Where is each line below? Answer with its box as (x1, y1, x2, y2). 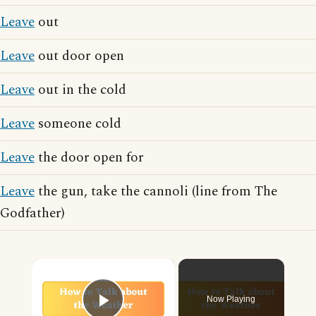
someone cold (35, 114, 121, 134)
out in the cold (35, 80, 126, 100)
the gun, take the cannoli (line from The (35, 181, 277, 202)
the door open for (35, 147, 144, 168)
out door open (35, 46, 124, 66)
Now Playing (207, 294, 256, 304)
